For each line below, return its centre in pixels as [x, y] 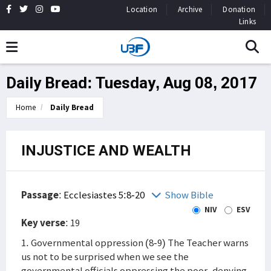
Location [142, 9]
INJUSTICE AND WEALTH [106, 151]
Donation [239, 9]
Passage [40, 195]
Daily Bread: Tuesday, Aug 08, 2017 [132, 83]
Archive [190, 9]
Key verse [43, 223]
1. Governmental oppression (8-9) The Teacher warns [135, 243]
